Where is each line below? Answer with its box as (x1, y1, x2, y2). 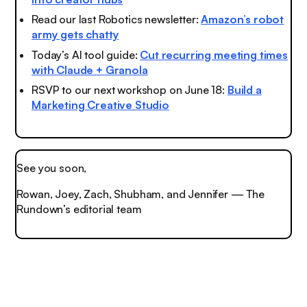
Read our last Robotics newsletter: (32, 12, 201, 27)
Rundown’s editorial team (16, 202, 142, 217)
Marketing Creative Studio (32, 97, 169, 112)
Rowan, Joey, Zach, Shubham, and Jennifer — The (16, 187, 265, 201)
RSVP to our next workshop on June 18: (32, 82, 228, 97)
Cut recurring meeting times (140, 47, 288, 62)
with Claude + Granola (32, 62, 148, 77)
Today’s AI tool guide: (32, 47, 140, 62)
